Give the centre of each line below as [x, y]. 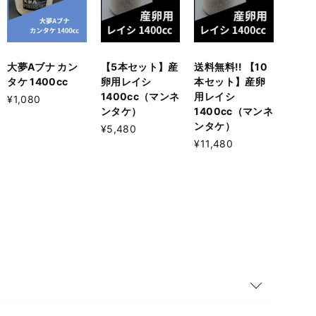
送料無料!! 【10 [231, 66]
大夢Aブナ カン [43, 66]
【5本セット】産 [139, 66]
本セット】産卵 [230, 81]
